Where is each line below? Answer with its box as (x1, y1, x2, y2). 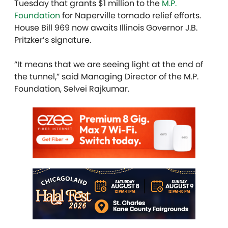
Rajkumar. (89, 82, 129, 95)
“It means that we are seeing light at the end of (14, 58, 203, 70)
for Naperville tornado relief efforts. (60, 9, 201, 21)
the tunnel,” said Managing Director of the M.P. (14, 70, 198, 82)
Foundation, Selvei (14, 82, 89, 95)
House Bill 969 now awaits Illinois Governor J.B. (14, 21, 197, 34)
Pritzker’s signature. (14, 34, 93, 46)
